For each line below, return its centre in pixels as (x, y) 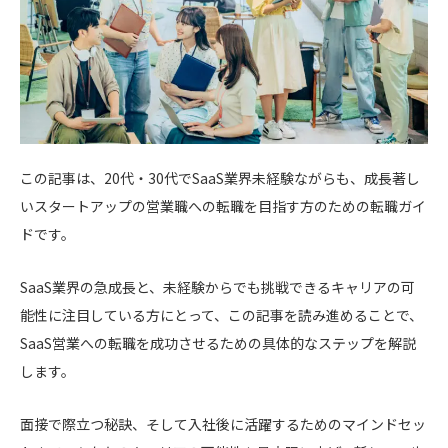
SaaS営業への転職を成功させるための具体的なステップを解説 (218, 342)
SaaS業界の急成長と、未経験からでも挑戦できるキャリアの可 (217, 286)
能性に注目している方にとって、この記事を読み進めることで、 (221, 314)
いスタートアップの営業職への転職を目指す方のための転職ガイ (223, 205)
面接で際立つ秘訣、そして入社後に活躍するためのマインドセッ (223, 423)
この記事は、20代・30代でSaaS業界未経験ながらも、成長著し (220, 177)
